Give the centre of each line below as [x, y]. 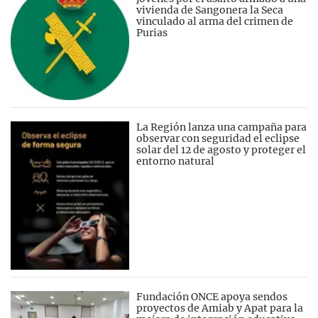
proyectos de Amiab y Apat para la [220, 308]
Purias [152, 32]
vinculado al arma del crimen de [215, 21]
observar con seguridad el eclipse [218, 138]
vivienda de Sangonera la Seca [210, 10]
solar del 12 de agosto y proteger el [221, 149]
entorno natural [176, 161]
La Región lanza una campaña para [222, 127]
